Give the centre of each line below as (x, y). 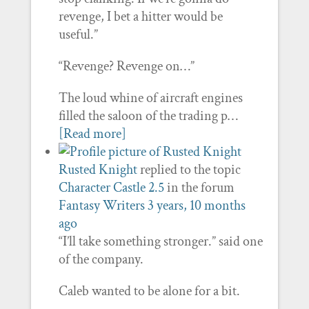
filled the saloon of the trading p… (148, 116)
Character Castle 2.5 (111, 188)
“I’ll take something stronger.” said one (160, 241)
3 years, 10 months (196, 206)
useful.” (78, 34)
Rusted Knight (98, 170)
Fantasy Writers (101, 206)
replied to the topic (189, 170)
